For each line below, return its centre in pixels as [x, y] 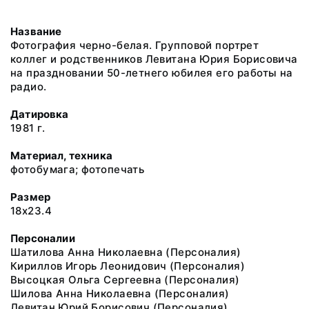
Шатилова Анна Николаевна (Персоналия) [126, 252]
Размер [31, 197]
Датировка [40, 114]
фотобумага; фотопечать [78, 169]
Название [36, 31]
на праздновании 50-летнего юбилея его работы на [152, 73]
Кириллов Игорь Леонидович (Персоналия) [128, 266]
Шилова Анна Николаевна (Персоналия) [120, 293]
